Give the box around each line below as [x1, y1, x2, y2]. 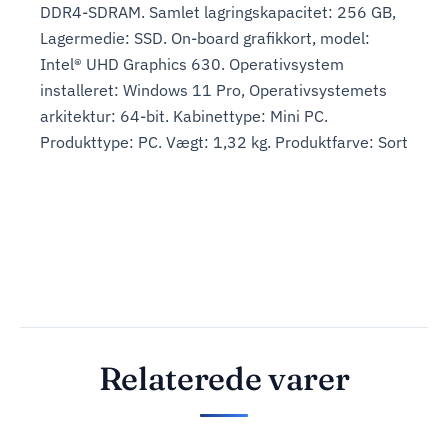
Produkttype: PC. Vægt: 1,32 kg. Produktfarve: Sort [40, 131, 408, 152]
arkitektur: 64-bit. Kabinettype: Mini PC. [40, 105, 328, 126]
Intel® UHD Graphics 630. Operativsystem [40, 53, 344, 74]
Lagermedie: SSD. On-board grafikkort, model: [40, 27, 370, 48]
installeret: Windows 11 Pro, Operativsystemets [40, 79, 387, 100]
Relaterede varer [98, 358, 350, 398]
